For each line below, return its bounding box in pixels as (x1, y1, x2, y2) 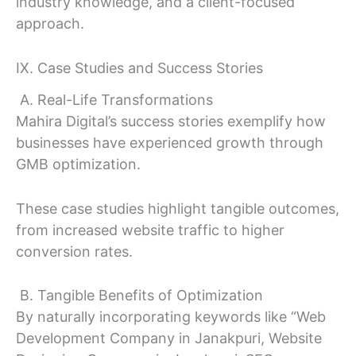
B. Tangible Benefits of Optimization (16, 287, 263, 304)
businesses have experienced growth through (16, 133, 323, 151)
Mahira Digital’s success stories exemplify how (16, 112, 326, 130)
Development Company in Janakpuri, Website (16, 330, 322, 347)
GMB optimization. (16, 155, 141, 172)
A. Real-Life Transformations (16, 91, 213, 108)
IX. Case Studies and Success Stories (16, 60, 263, 77)
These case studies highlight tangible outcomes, (16, 199, 339, 217)
